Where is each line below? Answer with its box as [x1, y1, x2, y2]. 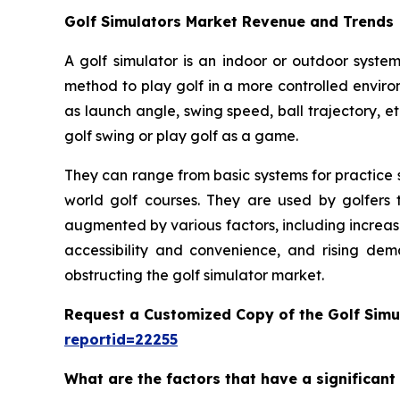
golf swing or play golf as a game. [64, 127, 298, 146]
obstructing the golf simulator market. [64, 266, 324, 285]
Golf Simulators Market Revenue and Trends [64, 12, 394, 31]
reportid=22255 [64, 330, 178, 349]
